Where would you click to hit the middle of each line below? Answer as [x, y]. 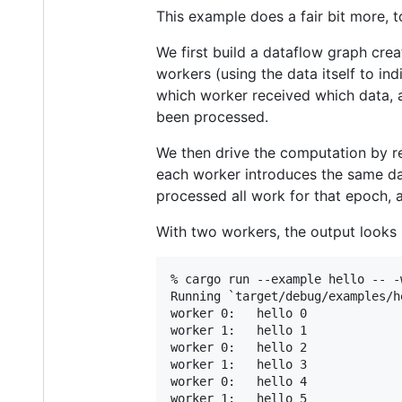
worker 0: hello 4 [239, 382]
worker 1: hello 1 [239, 331]
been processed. [212, 117]
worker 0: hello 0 [239, 314]
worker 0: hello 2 [239, 348]
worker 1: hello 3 [239, 365]
